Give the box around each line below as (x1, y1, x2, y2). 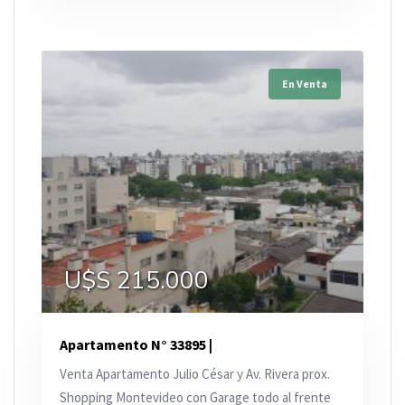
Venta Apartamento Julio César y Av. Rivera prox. (60, 365, 330, 383)
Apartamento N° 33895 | (60, 335, 212, 354)
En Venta (282, 77, 327, 91)
